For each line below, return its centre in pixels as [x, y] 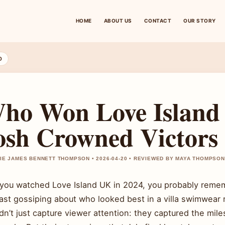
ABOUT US [118, 21]
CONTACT [157, 21]
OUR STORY [200, 21]
